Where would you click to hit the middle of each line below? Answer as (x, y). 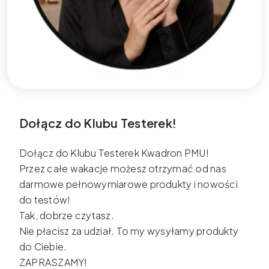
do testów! (45, 200)
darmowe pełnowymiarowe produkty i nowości (128, 184)
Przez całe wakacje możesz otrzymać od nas (123, 169)
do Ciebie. (43, 247)
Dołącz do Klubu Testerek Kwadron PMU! (114, 153)
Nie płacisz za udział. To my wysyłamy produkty (129, 231)
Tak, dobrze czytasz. (67, 216)
